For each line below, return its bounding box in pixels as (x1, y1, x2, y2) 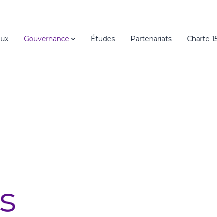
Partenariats (130, 34, 171, 43)
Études (91, 34, 115, 43)
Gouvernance (24, 34, 69, 43)
